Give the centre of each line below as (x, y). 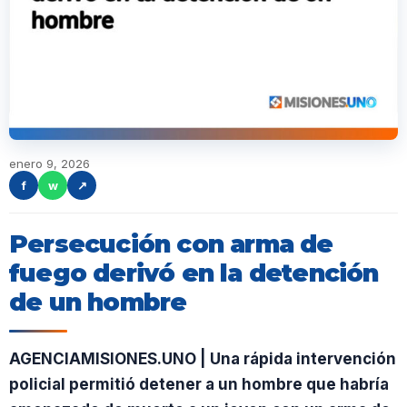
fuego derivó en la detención (194, 273)
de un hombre (98, 302)
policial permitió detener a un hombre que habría (199, 384)
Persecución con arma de (171, 244)
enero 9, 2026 (50, 164)
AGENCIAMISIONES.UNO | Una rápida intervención (203, 359)
